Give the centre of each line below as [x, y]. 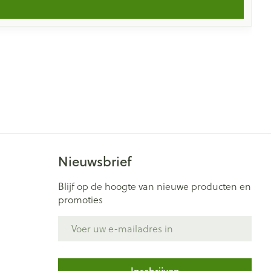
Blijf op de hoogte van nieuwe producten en [155, 186]
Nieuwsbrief [95, 161]
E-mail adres [86, 221]
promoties [80, 200]
